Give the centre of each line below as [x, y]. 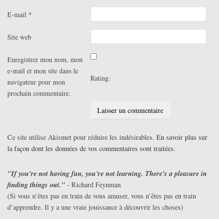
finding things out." [36, 185]
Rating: [100, 78]
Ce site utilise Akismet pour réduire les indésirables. [82, 137]
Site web [19, 37]
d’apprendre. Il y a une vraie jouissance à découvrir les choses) [95, 207]
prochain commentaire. [39, 93]
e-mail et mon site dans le [43, 71]
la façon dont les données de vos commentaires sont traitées [90, 149]
